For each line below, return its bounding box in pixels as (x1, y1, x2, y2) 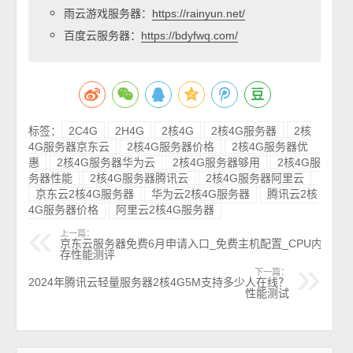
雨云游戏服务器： (64, 6, 153, 20)
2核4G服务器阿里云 (206, 172, 305, 184)
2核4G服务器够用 (173, 156, 261, 169)
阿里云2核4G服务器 (116, 203, 215, 216)
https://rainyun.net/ (152, 7, 246, 20)
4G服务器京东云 (28, 140, 110, 153)
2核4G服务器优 (232, 140, 309, 153)
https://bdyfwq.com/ (141, 29, 239, 42)
